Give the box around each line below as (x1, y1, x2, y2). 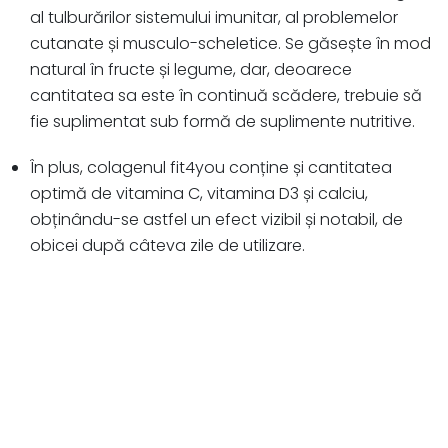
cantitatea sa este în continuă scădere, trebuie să (30, 84, 422, 108)
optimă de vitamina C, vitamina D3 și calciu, (30, 182, 368, 206)
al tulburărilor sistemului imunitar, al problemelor (30, 6, 398, 30)
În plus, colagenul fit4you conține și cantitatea (30, 156, 392, 180)
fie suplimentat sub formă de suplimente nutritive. (30, 110, 415, 134)
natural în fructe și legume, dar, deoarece (30, 58, 352, 82)
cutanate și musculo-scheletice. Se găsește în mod (30, 32, 431, 56)
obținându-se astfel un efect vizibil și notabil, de (30, 208, 403, 232)
